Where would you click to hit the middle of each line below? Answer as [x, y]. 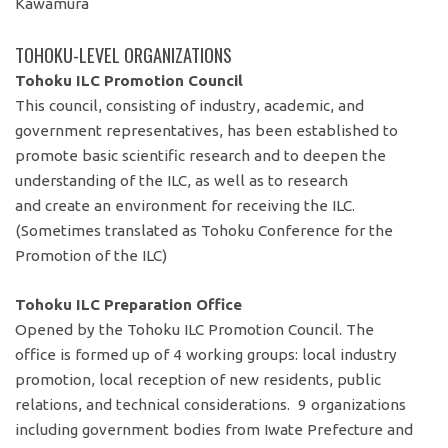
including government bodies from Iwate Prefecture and [214, 430]
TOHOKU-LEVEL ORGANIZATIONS [124, 54]
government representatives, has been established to [207, 130]
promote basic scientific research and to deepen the [201, 155]
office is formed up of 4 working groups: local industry [206, 355]
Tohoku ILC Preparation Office [129, 305]
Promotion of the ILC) [91, 255]
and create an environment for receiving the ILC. [185, 205]
